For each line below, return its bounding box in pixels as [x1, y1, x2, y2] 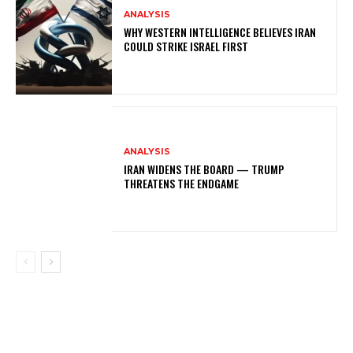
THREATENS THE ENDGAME [124, 175, 240, 192]
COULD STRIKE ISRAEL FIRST [124, 38, 249, 55]
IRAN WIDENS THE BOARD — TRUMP [124, 161, 285, 178]
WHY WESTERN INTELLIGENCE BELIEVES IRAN [124, 24, 317, 41]
